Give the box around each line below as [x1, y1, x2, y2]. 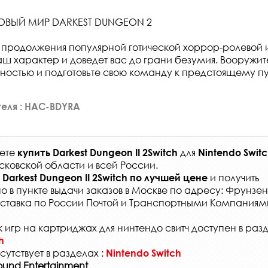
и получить [208, 170, 260, 184]
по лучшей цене [130, 171, 208, 183]
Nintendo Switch [106, 246, 181, 258]
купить [17, 146, 53, 158]
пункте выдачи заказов [16, 183, 123, 196]
